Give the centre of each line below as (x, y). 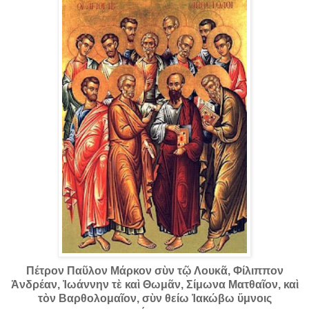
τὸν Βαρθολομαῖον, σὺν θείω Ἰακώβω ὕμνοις (154, 298)
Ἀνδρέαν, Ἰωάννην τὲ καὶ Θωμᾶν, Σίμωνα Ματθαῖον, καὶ (154, 284)
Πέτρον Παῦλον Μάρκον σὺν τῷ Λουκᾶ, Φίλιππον (154, 270)
